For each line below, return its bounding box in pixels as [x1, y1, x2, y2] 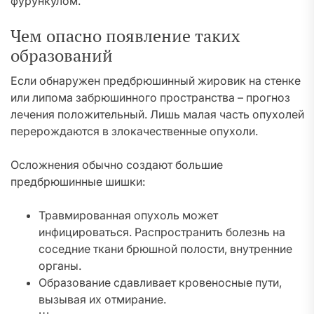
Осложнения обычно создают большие [11, 158, 223, 172]
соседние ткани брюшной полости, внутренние [39, 242, 292, 256]
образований [11, 44, 113, 67]
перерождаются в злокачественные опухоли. [11, 124, 258, 138]
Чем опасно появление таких [11, 25, 240, 47]
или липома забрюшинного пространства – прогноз [11, 90, 290, 104]
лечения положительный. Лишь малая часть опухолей [11, 107, 304, 121]
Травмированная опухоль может [39, 208, 218, 222]
